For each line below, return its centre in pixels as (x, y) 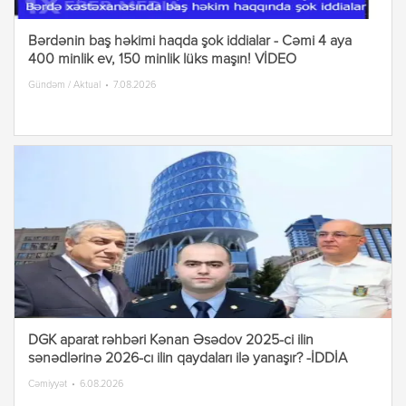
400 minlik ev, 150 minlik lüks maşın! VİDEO (162, 60)
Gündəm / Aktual (64, 85)
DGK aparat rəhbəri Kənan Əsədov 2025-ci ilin (171, 341)
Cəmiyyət (48, 384)
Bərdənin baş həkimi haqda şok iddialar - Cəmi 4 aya (190, 42)
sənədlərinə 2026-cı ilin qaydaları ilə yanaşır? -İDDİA (188, 359)
